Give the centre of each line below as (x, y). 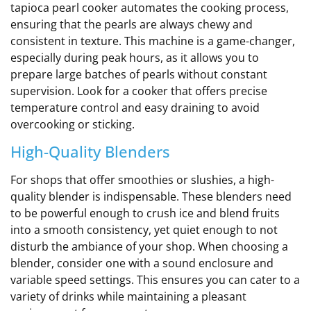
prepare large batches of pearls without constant (139, 74)
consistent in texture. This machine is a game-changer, (153, 41)
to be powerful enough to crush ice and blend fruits (145, 213)
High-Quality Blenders (90, 152)
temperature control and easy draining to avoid (135, 107)
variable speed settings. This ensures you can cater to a (155, 280)
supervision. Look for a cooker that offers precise (139, 91)
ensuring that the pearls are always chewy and (132, 24)
